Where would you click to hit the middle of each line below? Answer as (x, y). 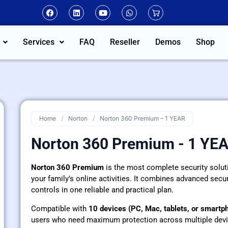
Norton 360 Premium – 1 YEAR (142, 119)
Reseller (125, 42)
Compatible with (60, 208)
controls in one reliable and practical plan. (102, 190)
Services (39, 42)
